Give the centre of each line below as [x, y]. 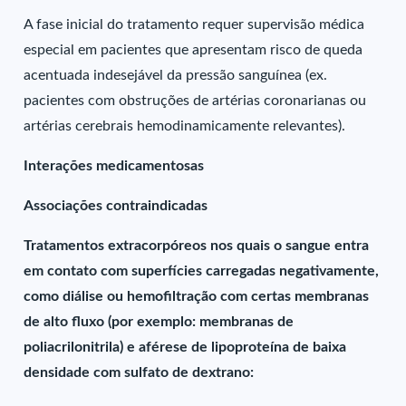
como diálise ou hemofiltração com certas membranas [197, 296]
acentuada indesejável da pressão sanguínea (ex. [176, 75]
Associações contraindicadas [116, 206]
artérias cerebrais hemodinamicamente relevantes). [185, 126]
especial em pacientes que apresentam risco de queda [193, 50]
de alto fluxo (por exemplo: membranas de [159, 322]
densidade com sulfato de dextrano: [139, 372]
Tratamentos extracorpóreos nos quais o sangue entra [197, 246]
